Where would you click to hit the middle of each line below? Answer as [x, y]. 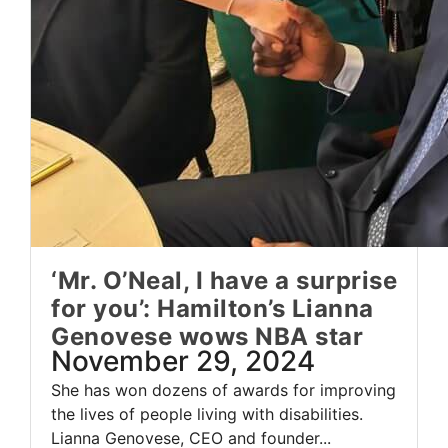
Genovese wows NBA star [207, 337]
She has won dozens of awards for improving [223, 390]
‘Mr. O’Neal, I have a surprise [224, 281]
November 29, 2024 [183, 361]
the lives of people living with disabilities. [207, 414]
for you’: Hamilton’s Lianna [212, 309]
